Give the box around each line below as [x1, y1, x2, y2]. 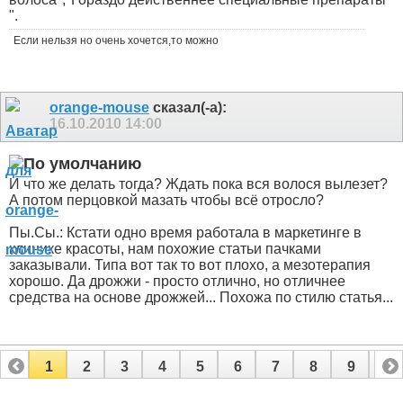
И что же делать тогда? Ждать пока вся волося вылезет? [9, 176, 388, 193]
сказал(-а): [149, 99, 227, 115]
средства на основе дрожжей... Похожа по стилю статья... [9, 290, 393, 306]
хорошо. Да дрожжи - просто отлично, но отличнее [9, 273, 345, 290]
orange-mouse [49, 99, 149, 115]
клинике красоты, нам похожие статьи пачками [9, 241, 321, 257]
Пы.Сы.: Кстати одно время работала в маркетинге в [9, 225, 362, 241]
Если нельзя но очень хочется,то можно [13, 33, 219, 47]
